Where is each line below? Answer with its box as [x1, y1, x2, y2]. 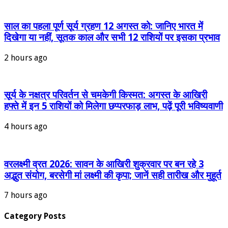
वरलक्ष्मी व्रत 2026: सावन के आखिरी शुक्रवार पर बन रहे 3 [4, 158, 204, 169]
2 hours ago [4, 52, 47, 63]
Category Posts [4, 211, 66, 221]
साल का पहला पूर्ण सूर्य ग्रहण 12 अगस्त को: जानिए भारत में [4, 20, 203, 32]
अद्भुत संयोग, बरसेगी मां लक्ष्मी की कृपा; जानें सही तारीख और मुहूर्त [4, 169, 221, 181]
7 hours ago [4, 190, 47, 201]
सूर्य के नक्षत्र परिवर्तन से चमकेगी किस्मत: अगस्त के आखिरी [4, 90, 207, 101]
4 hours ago [4, 121, 47, 131]
